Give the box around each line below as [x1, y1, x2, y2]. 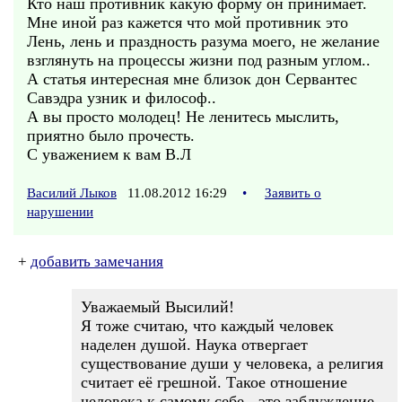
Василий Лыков [27, 186, 117, 200]
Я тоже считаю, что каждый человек [81, 317, 334, 335]
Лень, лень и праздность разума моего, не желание [27, 32, 380, 50]
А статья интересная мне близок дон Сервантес [27, 70, 357, 88]
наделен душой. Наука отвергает [81, 336, 308, 354]
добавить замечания [31, 253, 163, 270]
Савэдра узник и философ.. [27, 89, 216, 107]
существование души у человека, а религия [81, 354, 383, 372]
